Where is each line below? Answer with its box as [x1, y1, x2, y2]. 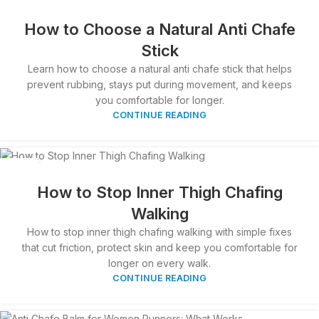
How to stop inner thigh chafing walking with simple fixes [27, 225, 292, 238]
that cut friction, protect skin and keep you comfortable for [21, 241, 298, 253]
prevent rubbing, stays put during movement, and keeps [27, 78, 292, 90]
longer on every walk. [108, 256, 211, 269]
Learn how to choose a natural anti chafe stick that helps [27, 62, 292, 75]
